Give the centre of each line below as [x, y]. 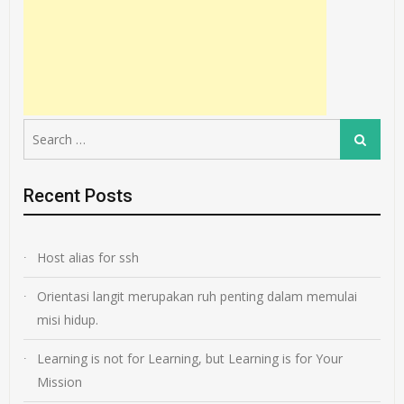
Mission [60, 381]
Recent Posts [78, 195]
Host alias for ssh [88, 257]
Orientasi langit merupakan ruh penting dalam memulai [197, 296]
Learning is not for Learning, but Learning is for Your [190, 358]
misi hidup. [68, 319]
